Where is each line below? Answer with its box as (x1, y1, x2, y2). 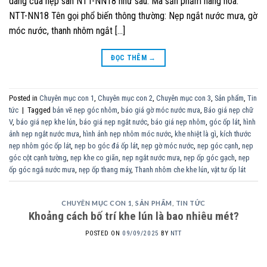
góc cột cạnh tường (9, 153, 67, 163)
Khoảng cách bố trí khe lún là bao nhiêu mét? (28, 209, 239, 223)
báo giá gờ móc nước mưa (121, 105, 200, 115)
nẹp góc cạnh (197, 141, 238, 151)
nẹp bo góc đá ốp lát (74, 141, 138, 151)
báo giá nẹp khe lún (16, 117, 76, 127)
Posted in (9, 94, 39, 103)
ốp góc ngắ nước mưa (9, 165, 75, 175)
